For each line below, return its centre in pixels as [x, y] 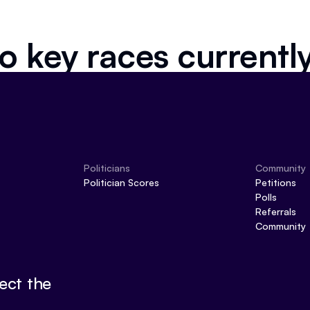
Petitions [275, 182]
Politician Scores [121, 182]
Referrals [275, 211]
